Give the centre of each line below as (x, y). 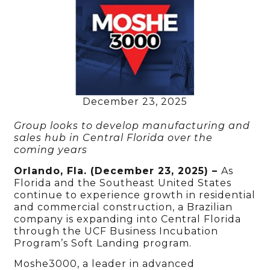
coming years (51, 150)
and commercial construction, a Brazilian (124, 207)
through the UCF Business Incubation (116, 231)
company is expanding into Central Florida (128, 219)
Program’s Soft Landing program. (103, 243)
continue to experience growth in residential (135, 195)
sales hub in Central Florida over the (114, 138)
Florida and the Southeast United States (123, 183)
